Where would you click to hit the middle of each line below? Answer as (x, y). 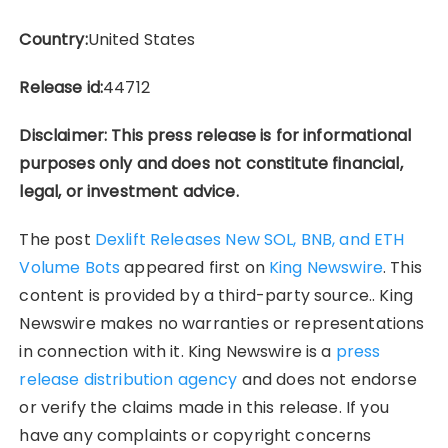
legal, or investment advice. (129, 191)
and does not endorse (327, 379)
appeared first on (194, 267)
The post (57, 239)
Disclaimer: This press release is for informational (215, 135)
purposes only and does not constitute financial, (211, 163)
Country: (53, 39)
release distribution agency (128, 379)
